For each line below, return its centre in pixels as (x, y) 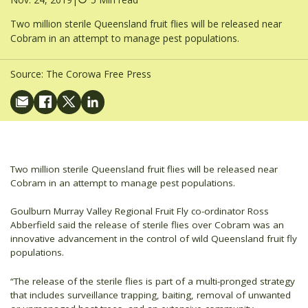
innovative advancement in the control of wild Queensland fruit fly (154, 239)
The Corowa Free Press (99, 74)
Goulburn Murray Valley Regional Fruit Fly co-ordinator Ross (140, 211)
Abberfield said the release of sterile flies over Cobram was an (147, 225)
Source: (28, 74)
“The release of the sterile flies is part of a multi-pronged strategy (153, 281)
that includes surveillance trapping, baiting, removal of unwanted (151, 295)
